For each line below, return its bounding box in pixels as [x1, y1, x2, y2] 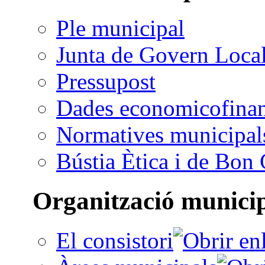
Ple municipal [56, 15, 185, 41]
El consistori [56, 227, 173, 253]
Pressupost [56, 69, 156, 95]
